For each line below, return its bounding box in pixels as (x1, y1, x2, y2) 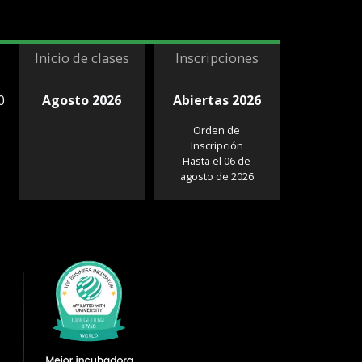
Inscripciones (175, 48, 259, 68)
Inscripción (190, 138, 243, 154)
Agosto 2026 (42, 91, 122, 110)
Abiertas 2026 (172, 91, 261, 110)
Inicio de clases (34, 48, 129, 68)
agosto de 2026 (179, 169, 254, 184)
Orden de (193, 123, 241, 138)
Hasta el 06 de (183, 154, 251, 169)
